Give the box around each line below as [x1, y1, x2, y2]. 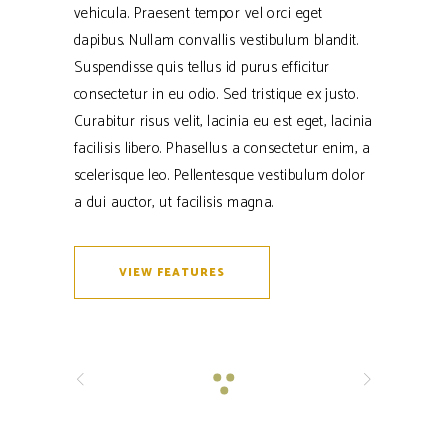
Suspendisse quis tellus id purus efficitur [74, 54, 330, 80]
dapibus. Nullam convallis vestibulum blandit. [74, 27, 359, 53]
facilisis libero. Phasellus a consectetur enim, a [74, 135, 371, 161]
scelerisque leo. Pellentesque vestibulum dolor [74, 162, 366, 188]
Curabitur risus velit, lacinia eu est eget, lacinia [74, 108, 373, 134]
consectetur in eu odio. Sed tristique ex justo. [74, 81, 359, 107]
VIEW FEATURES [119, 263, 226, 282]
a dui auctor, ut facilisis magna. [74, 189, 274, 215]
